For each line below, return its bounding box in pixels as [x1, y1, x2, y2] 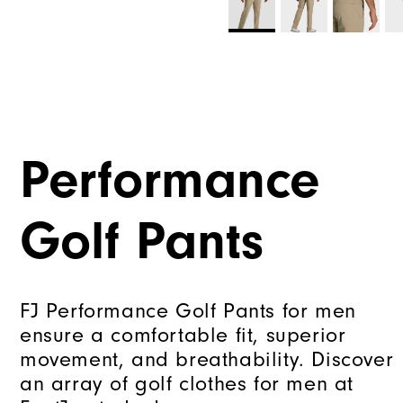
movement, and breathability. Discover [20, 346, 394, 372]
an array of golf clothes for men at [20, 371, 354, 396]
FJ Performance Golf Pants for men [20, 298, 356, 323]
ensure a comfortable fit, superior [20, 322, 346, 347]
